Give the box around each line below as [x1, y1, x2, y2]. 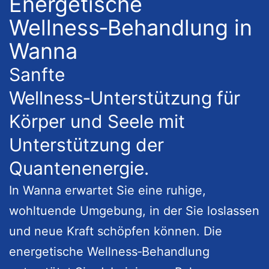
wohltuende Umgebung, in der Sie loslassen [9, 203, 259, 218]
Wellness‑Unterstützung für [9, 86, 240, 109]
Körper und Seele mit [9, 110, 185, 132]
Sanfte [9, 63, 65, 85]
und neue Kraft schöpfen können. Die [9, 223, 222, 238]
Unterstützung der [9, 133, 164, 156]
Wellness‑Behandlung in [9, 14, 252, 41]
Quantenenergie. [9, 157, 149, 179]
